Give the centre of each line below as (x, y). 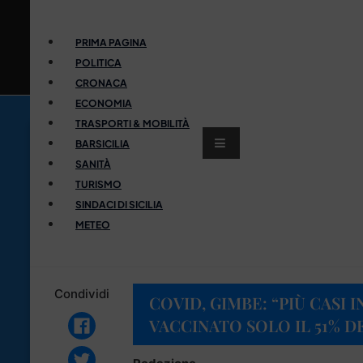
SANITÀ (93, 164)
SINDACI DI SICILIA (119, 204)
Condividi (81, 293)
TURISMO (98, 184)
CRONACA (101, 83)
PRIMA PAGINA (111, 42)
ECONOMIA (104, 103)
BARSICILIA (102, 143)
